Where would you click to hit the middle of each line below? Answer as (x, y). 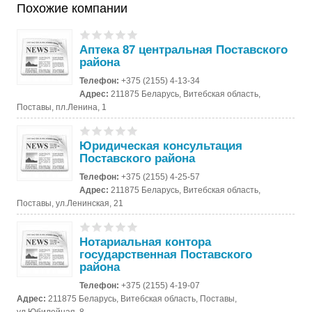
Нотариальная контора (146, 242)
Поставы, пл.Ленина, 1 (62, 107)
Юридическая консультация (161, 146)
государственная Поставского (166, 254)
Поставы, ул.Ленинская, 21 (70, 203)
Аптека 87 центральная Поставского (184, 49)
